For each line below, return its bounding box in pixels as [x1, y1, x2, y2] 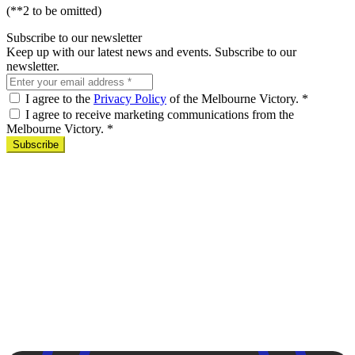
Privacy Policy [94, 91, 166, 105]
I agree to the [25, 91, 94, 105]
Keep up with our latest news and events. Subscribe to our [6, 44, 296, 59]
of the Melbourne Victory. [166, 91, 302, 105]
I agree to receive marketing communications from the [25, 107, 294, 121]
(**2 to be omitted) [6, 3, 101, 17]
